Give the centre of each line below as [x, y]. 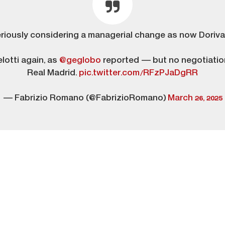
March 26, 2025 [195, 99]
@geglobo [80, 61]
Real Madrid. [53, 74]
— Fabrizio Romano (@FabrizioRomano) [85, 99]
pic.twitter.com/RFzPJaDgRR [138, 74]
